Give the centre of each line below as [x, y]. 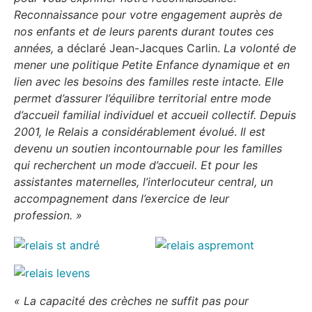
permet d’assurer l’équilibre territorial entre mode [142, 99]
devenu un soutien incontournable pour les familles [148, 149]
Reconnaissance [56, 15]
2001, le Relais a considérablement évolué [124, 132]
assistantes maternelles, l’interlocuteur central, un [143, 182]
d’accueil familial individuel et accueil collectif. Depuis [155, 115]
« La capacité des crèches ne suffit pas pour [131, 301]
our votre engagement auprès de [195, 15]
